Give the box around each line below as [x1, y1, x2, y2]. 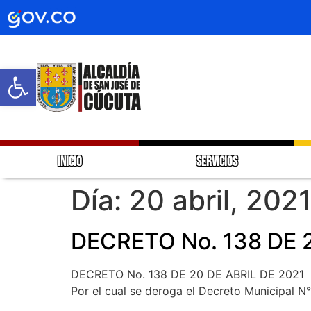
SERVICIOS [196, 153, 237, 170]
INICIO [57, 153, 82, 170]
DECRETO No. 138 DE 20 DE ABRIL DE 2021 [71, 267, 304, 281]
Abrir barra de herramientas [6, 62, 299, 89]
